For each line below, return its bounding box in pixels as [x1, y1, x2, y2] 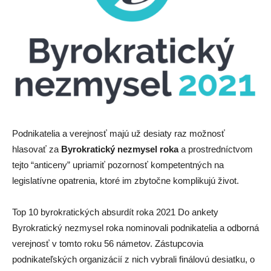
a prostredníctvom [178, 143, 253, 154]
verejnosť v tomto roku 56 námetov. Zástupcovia [12, 238, 203, 249]
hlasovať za [12, 143, 61, 154]
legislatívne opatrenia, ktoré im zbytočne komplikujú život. [12, 175, 239, 186]
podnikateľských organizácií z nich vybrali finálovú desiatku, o [12, 253, 255, 264]
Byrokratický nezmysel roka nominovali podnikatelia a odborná [12, 222, 259, 233]
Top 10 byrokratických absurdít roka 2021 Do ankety [12, 206, 218, 217]
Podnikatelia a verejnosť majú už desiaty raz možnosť [12, 128, 225, 139]
